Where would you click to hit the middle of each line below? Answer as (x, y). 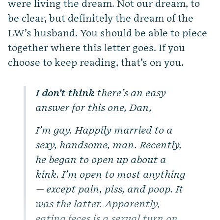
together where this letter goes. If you (96, 48)
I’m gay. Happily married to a (104, 130)
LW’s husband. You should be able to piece (108, 33)
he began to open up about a (101, 160)
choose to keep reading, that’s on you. (96, 63)
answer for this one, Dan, (94, 108)
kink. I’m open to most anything (111, 175)
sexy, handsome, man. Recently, (109, 145)
